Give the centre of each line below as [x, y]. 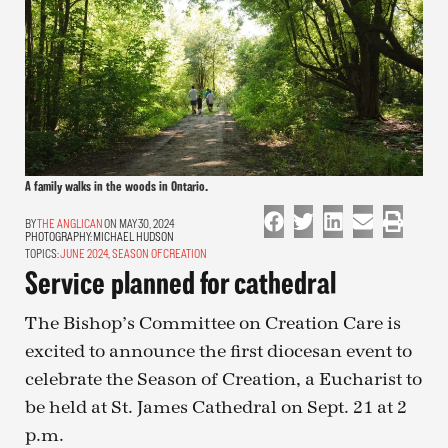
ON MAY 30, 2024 [138, 223]
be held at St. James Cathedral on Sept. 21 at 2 [216, 407]
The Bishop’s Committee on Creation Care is [213, 323]
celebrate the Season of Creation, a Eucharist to [223, 379]
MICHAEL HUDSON [133, 236]
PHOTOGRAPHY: [59, 236]
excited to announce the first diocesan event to [218, 351]
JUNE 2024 [84, 253]
